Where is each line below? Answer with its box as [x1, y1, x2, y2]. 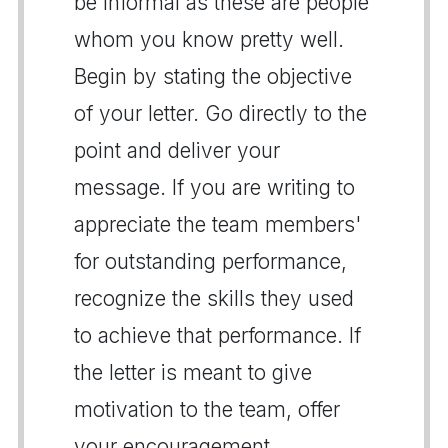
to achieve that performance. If [74, 322, 361, 348]
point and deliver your [74, 137, 280, 163]
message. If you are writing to [74, 174, 355, 200]
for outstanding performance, [74, 248, 347, 274]
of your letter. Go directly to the [74, 100, 367, 126]
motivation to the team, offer [74, 396, 340, 422]
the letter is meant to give [74, 359, 312, 385]
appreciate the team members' [74, 211, 361, 237]
